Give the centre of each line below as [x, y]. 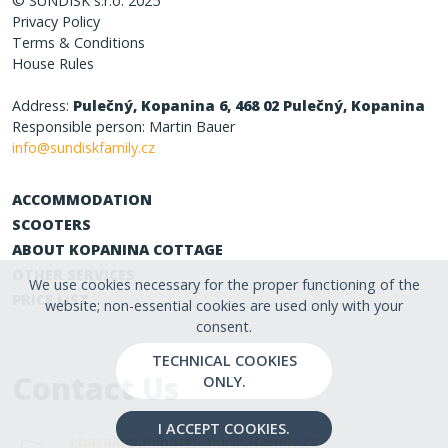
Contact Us [95, 388]
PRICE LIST [50, 300]
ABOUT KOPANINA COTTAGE [117, 250]
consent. [224, 327]
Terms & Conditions [78, 43]
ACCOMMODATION [82, 200]
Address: [42, 106]
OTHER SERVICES [73, 275]
